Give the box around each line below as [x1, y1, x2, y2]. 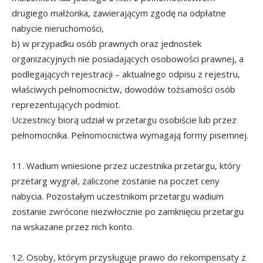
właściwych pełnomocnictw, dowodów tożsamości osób [12, 83, 235, 95]
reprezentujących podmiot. [12, 98, 120, 110]
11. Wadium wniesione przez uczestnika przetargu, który [12, 159, 241, 171]
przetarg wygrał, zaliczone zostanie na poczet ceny [12, 174, 220, 187]
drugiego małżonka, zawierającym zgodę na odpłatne [12, 6, 226, 19]
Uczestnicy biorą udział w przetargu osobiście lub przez [12, 113, 237, 126]
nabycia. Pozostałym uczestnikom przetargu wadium [12, 190, 224, 202]
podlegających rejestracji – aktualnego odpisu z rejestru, [12, 68, 240, 80]
